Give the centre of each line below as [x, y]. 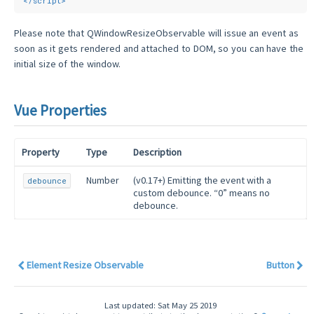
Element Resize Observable [84, 265]
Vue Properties [60, 110]
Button [281, 265]
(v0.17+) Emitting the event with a [202, 180]
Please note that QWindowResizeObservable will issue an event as [156, 33]
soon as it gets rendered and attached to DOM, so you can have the [159, 48]
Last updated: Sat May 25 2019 [161, 305]
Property [41, 152]
